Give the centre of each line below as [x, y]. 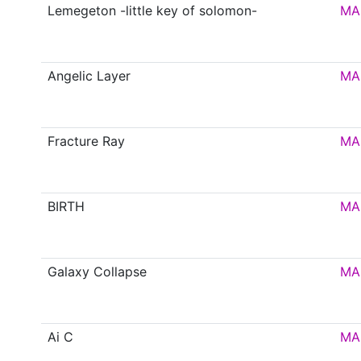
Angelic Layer [89, 76]
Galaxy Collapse [98, 272]
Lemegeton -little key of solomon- [153, 11]
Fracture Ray [87, 141]
